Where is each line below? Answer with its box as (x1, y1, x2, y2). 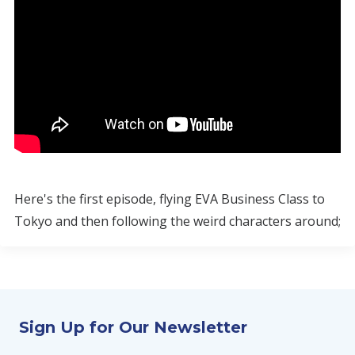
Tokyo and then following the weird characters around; (14, 212, 341, 230)
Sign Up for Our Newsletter (19, 318, 247, 337)
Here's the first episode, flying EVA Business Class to (14, 190, 325, 208)
